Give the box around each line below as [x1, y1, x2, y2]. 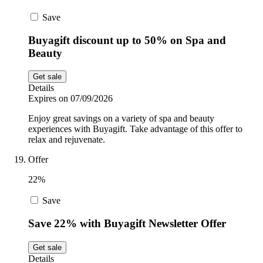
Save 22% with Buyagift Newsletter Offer [28, 217, 226, 230]
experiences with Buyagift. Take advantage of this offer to [28, 124, 242, 134]
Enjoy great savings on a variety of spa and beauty [28, 113, 214, 124]
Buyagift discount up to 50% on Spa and [28, 33, 226, 46]
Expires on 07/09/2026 [28, 93, 113, 104]
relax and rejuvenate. [28, 134, 105, 145]
